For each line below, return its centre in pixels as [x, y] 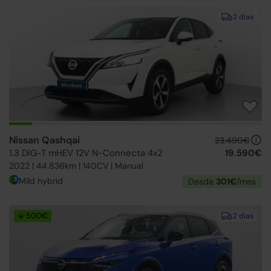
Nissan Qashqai [44, 140]
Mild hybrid [41, 181]
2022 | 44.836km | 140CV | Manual [76, 166]
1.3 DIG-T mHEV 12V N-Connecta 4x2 [86, 153]
